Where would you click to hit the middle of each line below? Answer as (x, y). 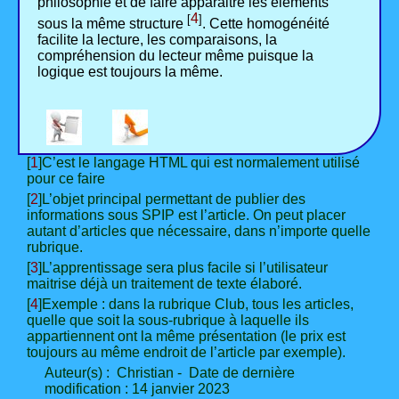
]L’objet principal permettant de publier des (172, 199)
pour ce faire (66, 179)
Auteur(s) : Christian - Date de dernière (170, 373)
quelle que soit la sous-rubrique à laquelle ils (168, 321)
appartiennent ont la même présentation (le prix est (186, 337)
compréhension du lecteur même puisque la (175, 56)
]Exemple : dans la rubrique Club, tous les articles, (196, 305)
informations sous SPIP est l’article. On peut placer (186, 216)
